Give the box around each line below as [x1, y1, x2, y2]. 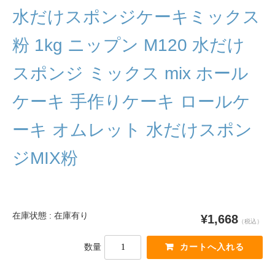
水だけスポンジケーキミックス [12, 7, 260, 26]
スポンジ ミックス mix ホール [12, 63, 249, 83]
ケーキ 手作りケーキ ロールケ [12, 91, 250, 111]
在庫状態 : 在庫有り [12, 210, 88, 220]
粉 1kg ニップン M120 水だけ [12, 35, 245, 55]
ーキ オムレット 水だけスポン [12, 120, 252, 139]
